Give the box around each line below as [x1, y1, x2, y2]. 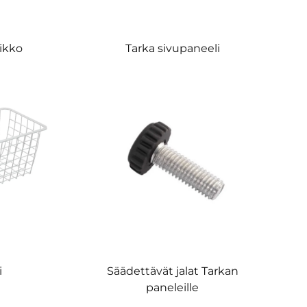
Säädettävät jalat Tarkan [106, 265, 238, 278]
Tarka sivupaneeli [125, 41, 220, 55]
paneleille [146, 281, 199, 295]
